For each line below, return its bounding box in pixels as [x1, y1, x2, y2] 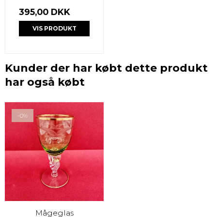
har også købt [5, 76, 85, 89]
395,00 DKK [19, 6, 70, 17]
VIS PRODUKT [32, 25, 77, 32]
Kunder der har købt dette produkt [5, 62, 208, 75]
